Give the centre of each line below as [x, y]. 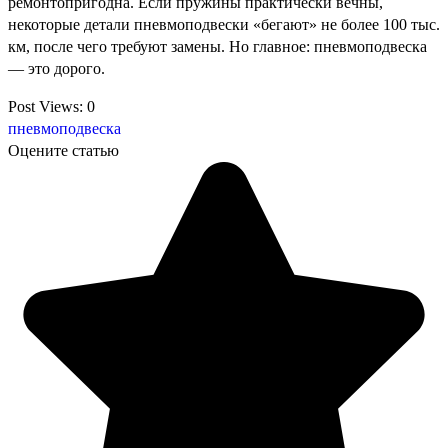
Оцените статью [63, 150]
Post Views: [45, 106]
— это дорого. [56, 68]
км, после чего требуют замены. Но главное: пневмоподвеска [217, 46]
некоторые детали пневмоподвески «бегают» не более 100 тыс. [224, 24]
